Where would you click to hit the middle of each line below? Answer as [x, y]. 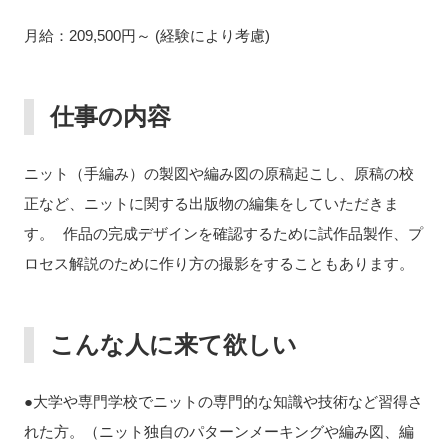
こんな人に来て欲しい [173, 344]
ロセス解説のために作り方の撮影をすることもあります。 [218, 263]
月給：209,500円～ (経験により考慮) [146, 35]
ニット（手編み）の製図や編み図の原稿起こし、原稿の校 [218, 173]
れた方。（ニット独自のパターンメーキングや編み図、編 [218, 431]
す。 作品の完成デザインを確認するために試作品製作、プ [223, 233]
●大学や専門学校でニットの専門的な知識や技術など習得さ [223, 401]
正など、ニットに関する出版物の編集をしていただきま [211, 203]
